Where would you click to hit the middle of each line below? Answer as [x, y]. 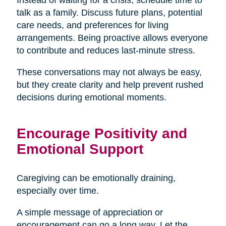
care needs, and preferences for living [92, 25]
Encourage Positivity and [102, 133]
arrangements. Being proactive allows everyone [112, 38]
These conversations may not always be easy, [109, 72]
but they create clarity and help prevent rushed [110, 84]
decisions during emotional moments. [91, 97]
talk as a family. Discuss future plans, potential [109, 12]
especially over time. [58, 190]
